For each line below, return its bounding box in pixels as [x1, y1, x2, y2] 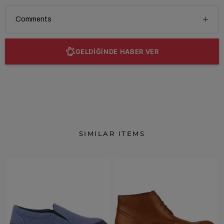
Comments [15, 15, 51, 23]
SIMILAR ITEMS [78, 129, 145, 137]
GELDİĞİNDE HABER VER [75, 47, 159, 55]
